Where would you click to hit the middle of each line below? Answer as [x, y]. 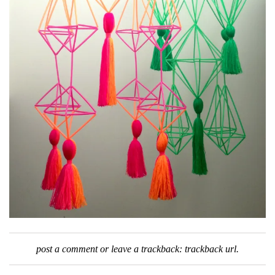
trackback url [211, 249]
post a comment [67, 249]
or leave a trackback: [141, 249]
